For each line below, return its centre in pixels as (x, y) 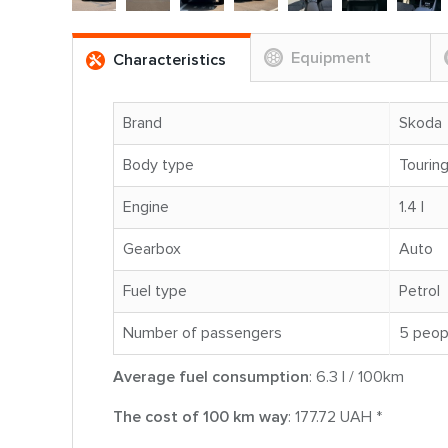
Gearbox (152, 248)
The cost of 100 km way (200, 416)
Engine (146, 206)
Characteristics (169, 59)
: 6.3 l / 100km (356, 376)
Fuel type (155, 290)
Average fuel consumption (211, 376)
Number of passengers (202, 332)
